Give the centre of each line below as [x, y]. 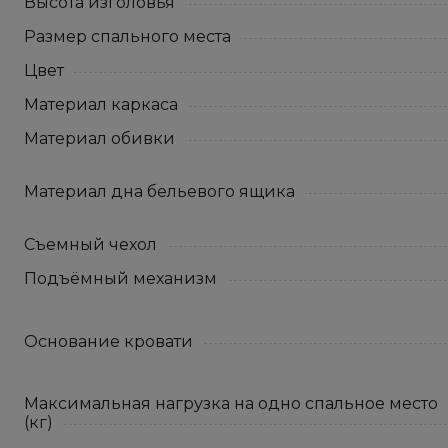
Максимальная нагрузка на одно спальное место [231, 403]
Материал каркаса [101, 104]
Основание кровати [108, 341]
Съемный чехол [90, 244]
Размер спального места [127, 36]
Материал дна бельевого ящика [159, 191]
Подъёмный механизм [120, 278]
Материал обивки [99, 138]
